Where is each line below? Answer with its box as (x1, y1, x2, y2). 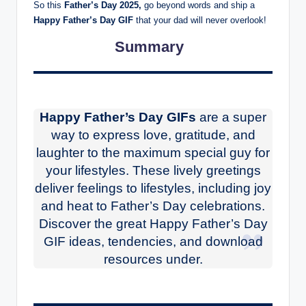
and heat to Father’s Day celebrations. (41, 199, 265, 214)
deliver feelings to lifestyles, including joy (35, 181, 271, 196)
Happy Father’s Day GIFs (40, 110, 196, 125)
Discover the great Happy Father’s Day (38, 217, 268, 232)
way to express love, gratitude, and (51, 128, 255, 143)
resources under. (103, 252, 203, 267)
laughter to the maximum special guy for (36, 145, 270, 161)
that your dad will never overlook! (133, 15, 266, 26)
